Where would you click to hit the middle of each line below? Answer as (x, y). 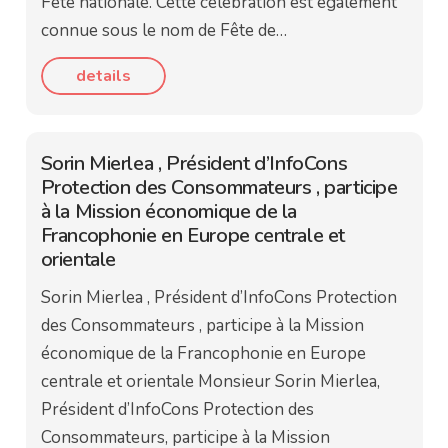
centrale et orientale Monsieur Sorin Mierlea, (210, 382)
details (103, 75)
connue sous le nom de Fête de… (163, 31)
